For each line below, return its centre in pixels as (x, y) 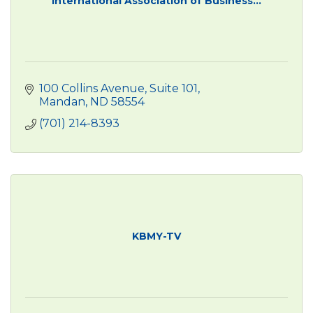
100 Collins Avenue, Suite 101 (118, 88)
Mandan (62, 101)
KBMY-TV (156, 236)
